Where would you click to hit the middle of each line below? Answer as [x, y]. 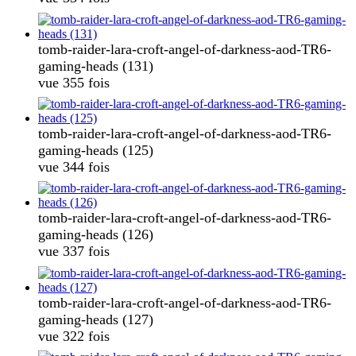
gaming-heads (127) [96, 319]
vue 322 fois [74, 336]
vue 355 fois [74, 82]
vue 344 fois [74, 166]
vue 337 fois [74, 252]
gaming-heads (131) [96, 66]
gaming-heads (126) [96, 235]
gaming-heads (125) [96, 150]
